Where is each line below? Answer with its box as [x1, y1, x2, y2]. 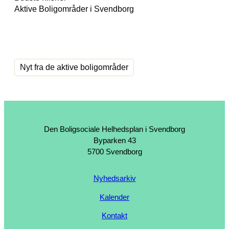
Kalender [100, 193, 129, 201]
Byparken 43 [93, 136, 136, 145]
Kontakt [102, 212, 127, 220]
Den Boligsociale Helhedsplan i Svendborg [44, 125, 185, 133]
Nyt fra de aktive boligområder [20, 63, 128, 72]
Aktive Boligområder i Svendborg [14, 4, 134, 13]
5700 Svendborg [87, 147, 142, 156]
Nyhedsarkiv [93, 174, 136, 182]
